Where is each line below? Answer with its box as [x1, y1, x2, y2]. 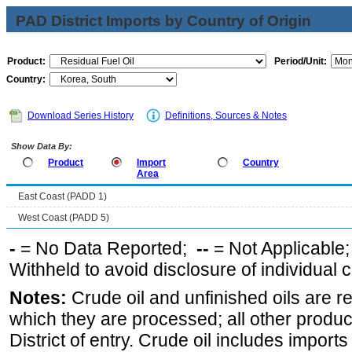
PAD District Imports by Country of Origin [16, 13, 311, 29]
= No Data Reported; [16, 238, 196, 258]
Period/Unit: [274, 56, 327, 67]
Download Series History [27, 110, 134, 121]
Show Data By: [9, 141, 72, 151]
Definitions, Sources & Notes [165, 110, 287, 121]
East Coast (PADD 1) [18, 191, 107, 202]
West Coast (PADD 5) [18, 212, 109, 223]
